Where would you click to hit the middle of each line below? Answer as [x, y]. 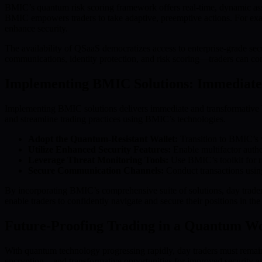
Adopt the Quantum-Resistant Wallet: [103, 139]
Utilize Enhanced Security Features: [99, 150]
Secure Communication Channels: [96, 171]
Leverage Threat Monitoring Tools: [98, 160]
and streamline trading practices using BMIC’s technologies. [115, 119]
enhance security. [36, 29]
